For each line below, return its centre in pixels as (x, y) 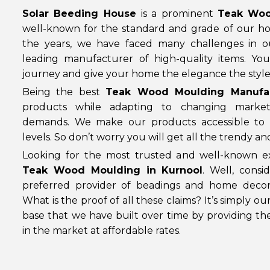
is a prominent (179, 14)
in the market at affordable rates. (103, 231)
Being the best (64, 92)
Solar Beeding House (82, 14)
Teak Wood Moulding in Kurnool (113, 170)
